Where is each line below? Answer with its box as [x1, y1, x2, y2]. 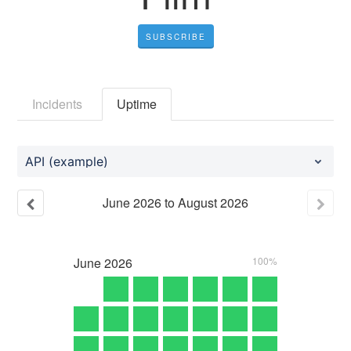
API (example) [25, 153, 109, 169]
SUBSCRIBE [145, 31, 206, 42]
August [178, 193, 217, 212]
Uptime [117, 94, 157, 113]
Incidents [32, 94, 83, 113]
